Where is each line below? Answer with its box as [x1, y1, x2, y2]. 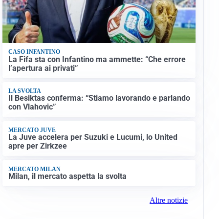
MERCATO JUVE [8, 126, 56, 133]
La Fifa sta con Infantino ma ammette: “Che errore [8, 54, 186, 64]
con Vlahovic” [8, 102, 56, 112]
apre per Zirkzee [8, 141, 67, 151]
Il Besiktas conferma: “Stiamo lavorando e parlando [8, 93, 190, 103]
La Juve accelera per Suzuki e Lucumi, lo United [8, 132, 177, 142]
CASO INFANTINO [8, 48, 60, 56]
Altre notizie [149, 196, 188, 205]
